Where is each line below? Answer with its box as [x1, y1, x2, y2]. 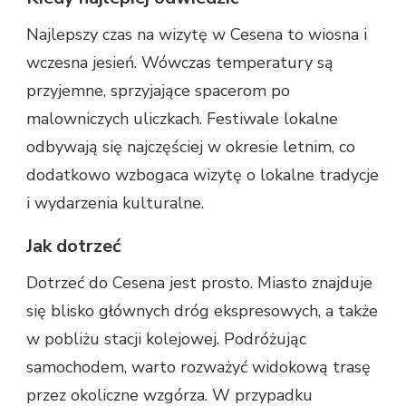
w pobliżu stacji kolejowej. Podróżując [26, 328, 306, 351]
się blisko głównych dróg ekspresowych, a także [26, 300, 378, 323]
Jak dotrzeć [26, 234, 121, 259]
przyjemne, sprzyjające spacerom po [26, 80, 290, 102]
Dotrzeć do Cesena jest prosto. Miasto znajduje [26, 272, 372, 295]
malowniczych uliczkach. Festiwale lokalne [26, 108, 338, 130]
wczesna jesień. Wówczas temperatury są [26, 52, 333, 74]
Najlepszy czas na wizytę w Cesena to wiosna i [26, 24, 367, 46]
